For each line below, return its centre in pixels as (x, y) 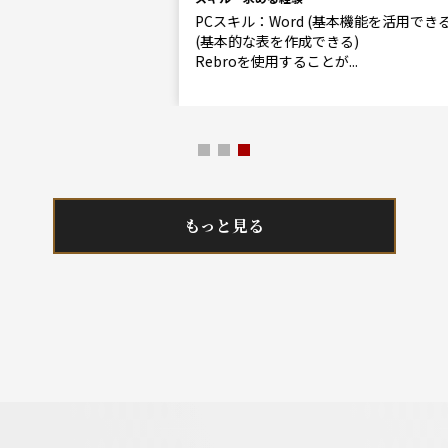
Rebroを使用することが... (144, 61)
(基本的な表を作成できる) (145, 41)
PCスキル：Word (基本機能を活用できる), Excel (214, 21)
